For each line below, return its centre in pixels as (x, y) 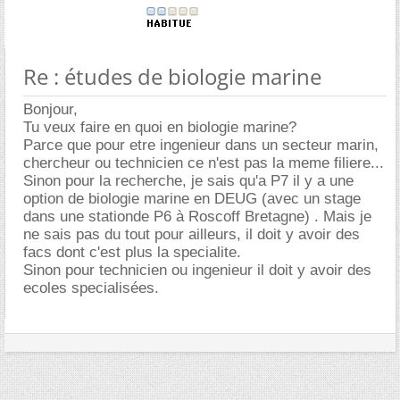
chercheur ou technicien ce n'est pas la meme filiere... (204, 163)
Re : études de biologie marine (172, 76)
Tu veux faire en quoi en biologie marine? (160, 127)
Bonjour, (50, 109)
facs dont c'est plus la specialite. (132, 252)
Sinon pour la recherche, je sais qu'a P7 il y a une (188, 181)
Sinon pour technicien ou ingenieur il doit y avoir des (197, 270)
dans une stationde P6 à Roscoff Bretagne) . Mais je (197, 217)
